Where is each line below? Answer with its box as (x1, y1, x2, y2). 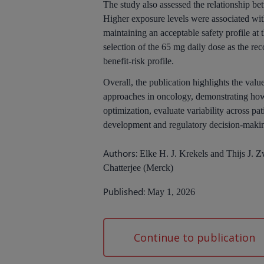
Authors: (103, 147, 140, 160)
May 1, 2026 (147, 187, 196, 197)
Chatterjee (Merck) (103, 163, 174, 173)
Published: (103, 185, 148, 198)
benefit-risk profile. (103, 55, 174, 66)
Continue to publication (134, 230, 256, 245)
